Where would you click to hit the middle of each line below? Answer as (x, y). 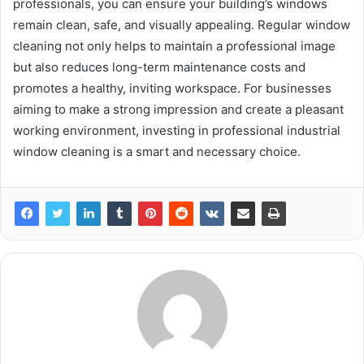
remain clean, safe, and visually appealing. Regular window (182, 24)
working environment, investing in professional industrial (177, 130)
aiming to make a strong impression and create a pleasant (178, 109)
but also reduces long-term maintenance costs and (159, 67)
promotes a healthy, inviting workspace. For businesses (172, 88)
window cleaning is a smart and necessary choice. (157, 151)
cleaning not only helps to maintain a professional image (174, 45)
